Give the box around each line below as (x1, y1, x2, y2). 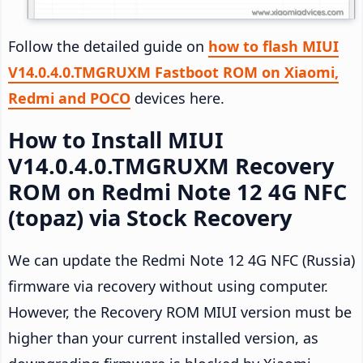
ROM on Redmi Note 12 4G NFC (8, 177, 347, 207)
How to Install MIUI (8, 125, 224, 156)
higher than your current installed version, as (8, 328, 318, 348)
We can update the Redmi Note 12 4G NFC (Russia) (8, 250, 355, 271)
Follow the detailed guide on (8, 36, 208, 57)
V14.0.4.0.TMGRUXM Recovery (8, 151, 334, 181)
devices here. (130, 88, 224, 109)
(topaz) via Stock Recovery (8, 203, 292, 233)
